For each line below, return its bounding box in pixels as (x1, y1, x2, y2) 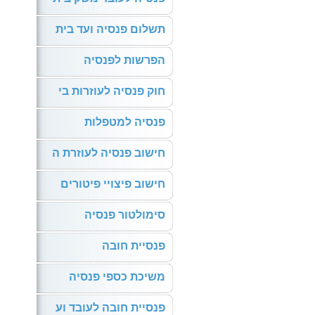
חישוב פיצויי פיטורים (60, 178, 165, 190)
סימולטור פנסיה (84, 209, 165, 221)
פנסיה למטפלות (84, 116, 165, 128)
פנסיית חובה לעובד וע (56, 302, 165, 314)
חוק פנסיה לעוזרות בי (58, 85, 165, 97)
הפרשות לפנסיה (84, 54, 165, 66)
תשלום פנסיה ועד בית (56, 23, 165, 35)
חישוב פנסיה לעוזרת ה (52, 147, 165, 159)
